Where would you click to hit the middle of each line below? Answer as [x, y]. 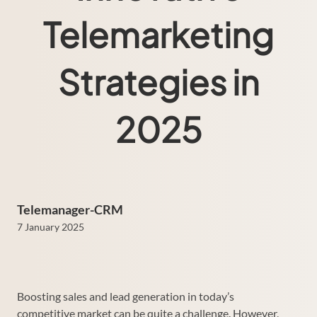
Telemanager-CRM [70, 209]
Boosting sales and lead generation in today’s [126, 296]
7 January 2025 [51, 226]
